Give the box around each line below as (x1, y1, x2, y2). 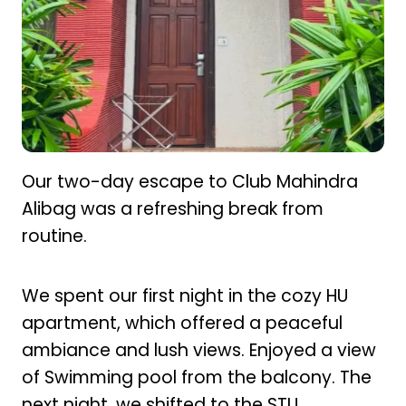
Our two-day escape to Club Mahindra (21, 169, 358, 195)
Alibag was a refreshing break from (21, 197, 324, 222)
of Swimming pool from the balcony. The (21, 364, 372, 390)
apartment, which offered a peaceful (21, 310, 343, 335)
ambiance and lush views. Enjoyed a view (21, 337, 376, 362)
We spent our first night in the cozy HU (21, 283, 348, 308)
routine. (21, 224, 87, 249)
